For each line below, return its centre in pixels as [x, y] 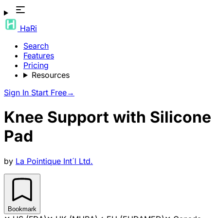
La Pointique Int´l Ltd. [54, 161]
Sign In [18, 92]
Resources [50, 75]
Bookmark [22, 209]
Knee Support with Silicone [108, 117]
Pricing [36, 65]
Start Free [49, 92]
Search [36, 46]
